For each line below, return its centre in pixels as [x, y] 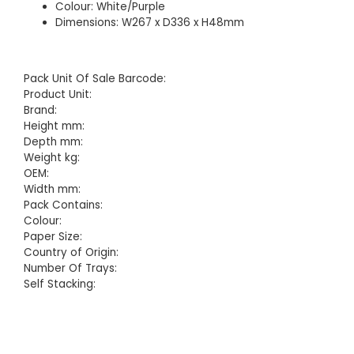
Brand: [40, 110]
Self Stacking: [60, 284]
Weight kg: [52, 157]
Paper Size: [53, 236]
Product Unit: [58, 94]
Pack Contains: [63, 205]
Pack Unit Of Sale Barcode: [95, 78]
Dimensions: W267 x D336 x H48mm [150, 23]
